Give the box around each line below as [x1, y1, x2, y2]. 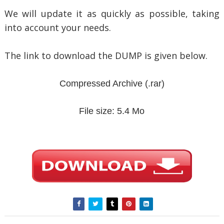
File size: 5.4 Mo [79, 106, 145, 116]
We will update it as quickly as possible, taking [4, 7, 220, 19]
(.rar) [142, 78, 164, 88]
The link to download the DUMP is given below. [4, 49, 207, 61]
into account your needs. [4, 21, 111, 33]
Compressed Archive [59, 78, 142, 88]
